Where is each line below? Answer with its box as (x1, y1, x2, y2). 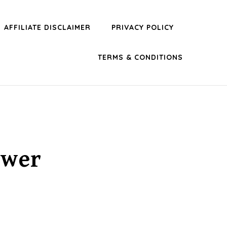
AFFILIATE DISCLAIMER (4, 23, 91, 32)
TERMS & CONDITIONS (98, 53, 183, 62)
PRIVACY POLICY (111, 23, 174, 32)
